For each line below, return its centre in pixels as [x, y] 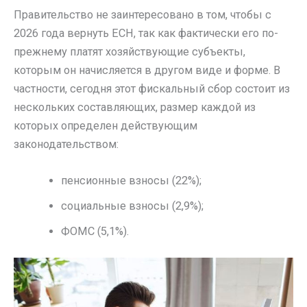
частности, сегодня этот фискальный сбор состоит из [152, 89]
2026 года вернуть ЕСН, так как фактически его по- [146, 34]
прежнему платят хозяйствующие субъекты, [130, 52]
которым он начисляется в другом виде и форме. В [147, 71]
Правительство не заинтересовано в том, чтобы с [143, 15]
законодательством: [66, 145]
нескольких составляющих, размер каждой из [135, 108]
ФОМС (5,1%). [95, 232]
